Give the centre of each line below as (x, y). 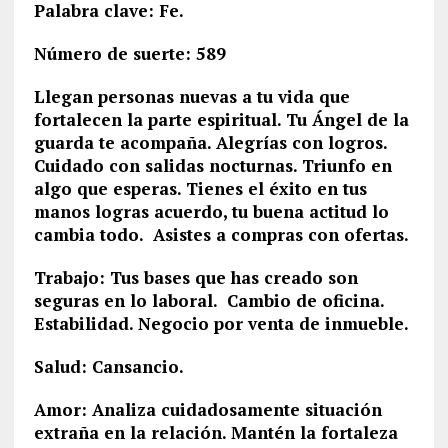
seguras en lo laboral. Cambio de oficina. (208, 300)
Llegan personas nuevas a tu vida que (191, 96)
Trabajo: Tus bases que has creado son (195, 277)
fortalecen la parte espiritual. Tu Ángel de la (221, 119)
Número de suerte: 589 (129, 53)
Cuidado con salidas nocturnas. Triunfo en (212, 165)
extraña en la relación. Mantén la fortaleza (215, 432)
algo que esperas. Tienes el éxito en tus (200, 188)
